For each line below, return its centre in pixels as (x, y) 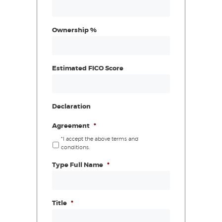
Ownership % (74, 31)
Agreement (71, 126)
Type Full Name (78, 166)
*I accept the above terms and (100, 139)
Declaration (71, 107)
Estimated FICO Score (88, 69)
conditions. (75, 148)
